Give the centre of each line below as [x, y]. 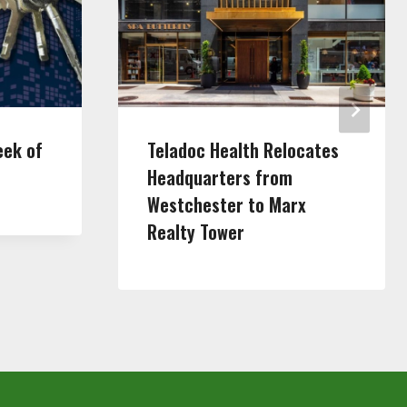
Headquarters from [220, 178]
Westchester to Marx [227, 205]
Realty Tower [196, 232]
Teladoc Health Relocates [243, 150]
